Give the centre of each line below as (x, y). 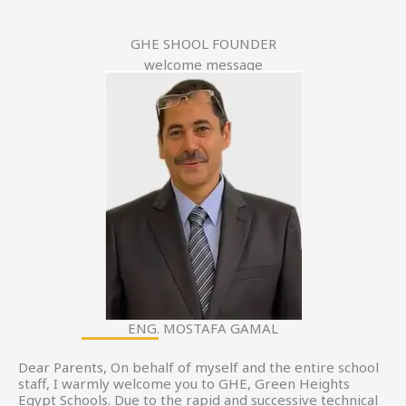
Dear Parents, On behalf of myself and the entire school (198, 367)
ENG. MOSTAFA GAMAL (203, 329)
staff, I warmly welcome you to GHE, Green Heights (184, 384)
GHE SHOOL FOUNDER (203, 44)
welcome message (203, 65)
